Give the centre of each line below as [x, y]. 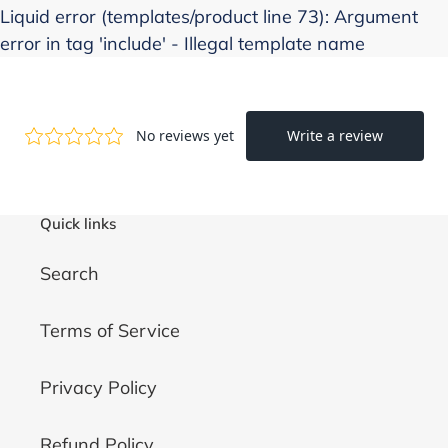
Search [69, 274]
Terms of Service [110, 331]
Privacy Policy [98, 388]
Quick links [78, 223]
